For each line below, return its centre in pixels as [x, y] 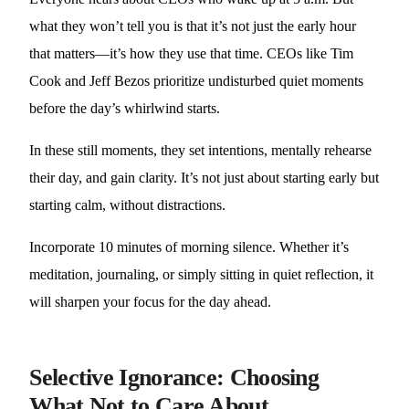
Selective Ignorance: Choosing [174, 378]
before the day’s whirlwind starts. [125, 108]
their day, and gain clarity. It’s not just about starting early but [204, 178]
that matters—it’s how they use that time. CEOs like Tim [192, 53]
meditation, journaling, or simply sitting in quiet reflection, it [202, 274]
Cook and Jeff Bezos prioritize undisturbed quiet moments [197, 81]
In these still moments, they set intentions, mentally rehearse [201, 150]
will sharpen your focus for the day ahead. [151, 302]
